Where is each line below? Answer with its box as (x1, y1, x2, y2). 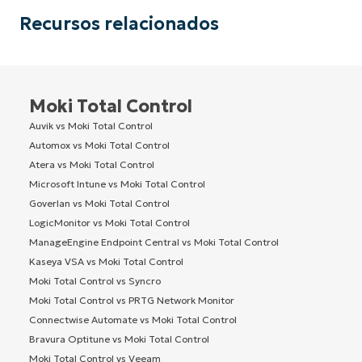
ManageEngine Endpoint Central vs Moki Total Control (29, 235, 279, 248)
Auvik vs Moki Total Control (29, 119, 153, 132)
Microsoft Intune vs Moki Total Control (29, 177, 205, 190)
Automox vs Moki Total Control (29, 138, 170, 151)
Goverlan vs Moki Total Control (29, 196, 170, 209)
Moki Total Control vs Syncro (29, 274, 161, 287)
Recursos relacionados (19, 12, 219, 35)
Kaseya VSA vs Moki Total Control (29, 255, 183, 267)
